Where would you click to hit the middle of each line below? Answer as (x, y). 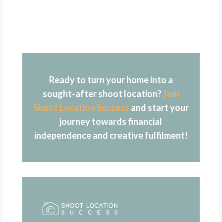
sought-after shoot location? (103, 93)
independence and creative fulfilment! (111, 135)
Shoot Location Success (81, 107)
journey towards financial (111, 121)
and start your (159, 107)
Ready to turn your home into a (111, 80)
